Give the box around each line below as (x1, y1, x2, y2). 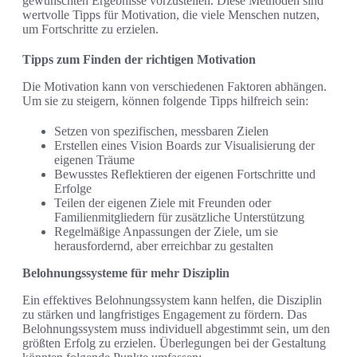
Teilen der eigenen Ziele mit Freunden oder (54, 196, 271, 210)
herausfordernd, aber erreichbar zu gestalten (54, 239, 273, 253)
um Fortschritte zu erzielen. (22, 22, 159, 37)
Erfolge (54, 182, 92, 196)
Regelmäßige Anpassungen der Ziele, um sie (54, 225, 278, 239)
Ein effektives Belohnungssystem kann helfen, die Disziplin (22, 293, 322, 308)
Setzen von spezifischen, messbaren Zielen (54, 124, 269, 139)
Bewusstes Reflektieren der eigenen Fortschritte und (54, 167, 316, 182)
